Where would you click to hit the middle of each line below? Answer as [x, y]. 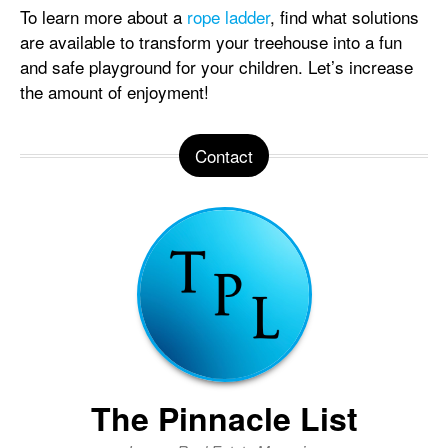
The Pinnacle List [224, 418]
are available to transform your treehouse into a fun [211, 41]
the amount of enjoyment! [114, 91]
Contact [224, 155]
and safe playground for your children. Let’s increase [216, 66]
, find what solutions [344, 16]
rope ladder [228, 16]
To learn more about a [103, 16]
